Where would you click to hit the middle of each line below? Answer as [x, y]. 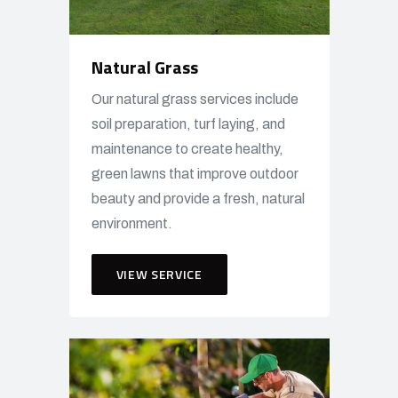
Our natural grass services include [195, 99]
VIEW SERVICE [159, 275]
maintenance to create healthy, [187, 149]
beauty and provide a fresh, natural [198, 199]
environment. [131, 224]
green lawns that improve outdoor [195, 174]
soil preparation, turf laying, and [188, 124]
